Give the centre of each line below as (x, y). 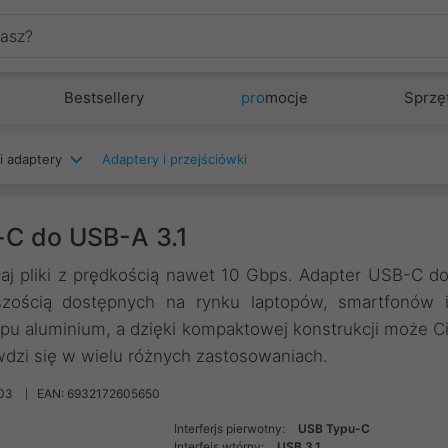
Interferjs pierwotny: (231, 428)
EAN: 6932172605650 (98, 393)
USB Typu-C (334, 428)
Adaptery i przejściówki (174, 159)
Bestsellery (104, 97)
